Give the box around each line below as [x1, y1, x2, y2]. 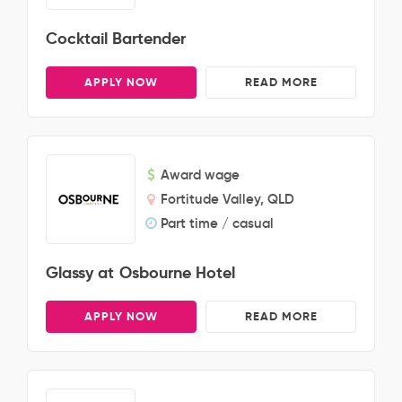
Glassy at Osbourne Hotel [46, 262, 235, 283]
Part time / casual [161, 214, 274, 232]
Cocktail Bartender [46, 28, 187, 48]
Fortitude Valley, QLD [161, 190, 294, 207]
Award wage [161, 166, 240, 183]
